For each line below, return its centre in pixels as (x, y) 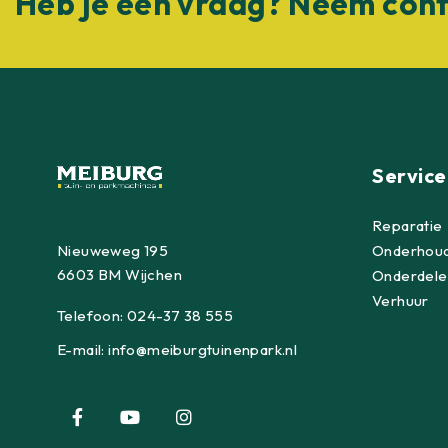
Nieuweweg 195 (113, 250)
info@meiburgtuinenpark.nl (203, 349)
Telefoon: (92, 315)
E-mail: (83, 349)
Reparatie (407, 225)
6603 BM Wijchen (119, 274)
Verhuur (400, 300)
